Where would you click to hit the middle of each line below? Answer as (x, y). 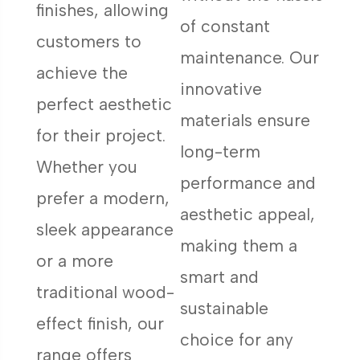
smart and (219, 276)
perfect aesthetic (104, 104)
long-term (220, 151)
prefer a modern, (102, 198)
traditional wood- (105, 292)
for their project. (100, 136)
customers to (88, 42)
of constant (225, 26)
